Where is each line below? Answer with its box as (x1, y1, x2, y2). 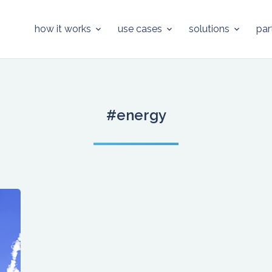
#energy (106, 106, 166, 124)
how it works (35, 23, 91, 35)
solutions (189, 23, 229, 35)
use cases (118, 23, 162, 35)
